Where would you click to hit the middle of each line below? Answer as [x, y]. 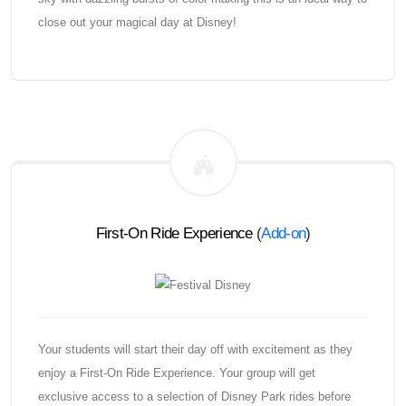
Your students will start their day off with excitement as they [195, 350]
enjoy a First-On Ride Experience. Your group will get [176, 373]
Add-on [284, 233]
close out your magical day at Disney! [137, 23]
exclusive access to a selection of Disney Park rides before [194, 397]
